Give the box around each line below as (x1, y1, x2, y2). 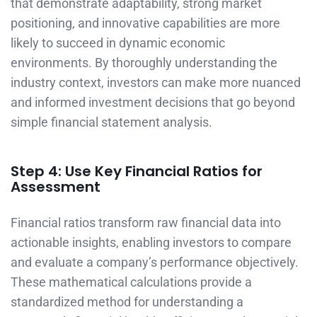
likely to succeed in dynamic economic (11, 35, 225, 51)
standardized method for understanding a (11, 294, 243, 309)
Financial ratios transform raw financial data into (11, 214, 281, 230)
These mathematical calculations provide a (11, 274, 252, 289)
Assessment (11, 176, 100, 197)
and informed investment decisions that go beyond (11, 95, 295, 110)
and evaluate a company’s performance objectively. (11, 254, 299, 270)
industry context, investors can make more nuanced (11, 75, 301, 91)
